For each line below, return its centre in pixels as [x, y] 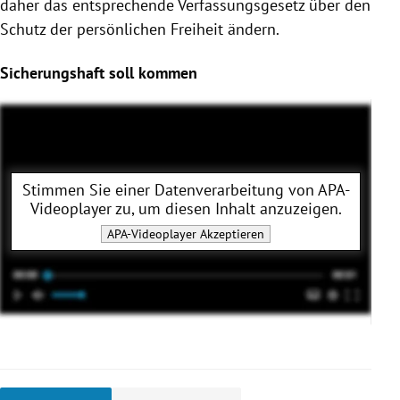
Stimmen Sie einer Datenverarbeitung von [170, 189]
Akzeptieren [230, 233]
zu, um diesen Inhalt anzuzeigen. [226, 208]
